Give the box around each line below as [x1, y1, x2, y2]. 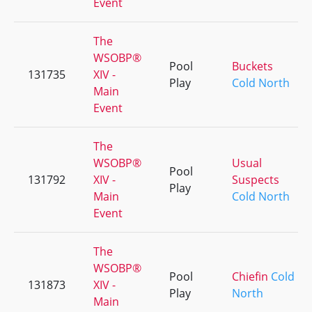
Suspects [232, 172, 279, 187]
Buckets [232, 58, 273, 74]
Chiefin [232, 269, 268, 284]
